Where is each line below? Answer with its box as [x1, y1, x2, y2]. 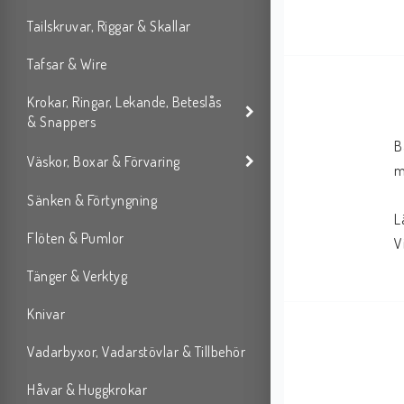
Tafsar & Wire [27, 55, 107, 74]
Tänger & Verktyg [27, 267, 127, 286]
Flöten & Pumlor [27, 229, 124, 248]
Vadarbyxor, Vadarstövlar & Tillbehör [27, 343, 245, 362]
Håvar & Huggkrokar [27, 381, 147, 399]
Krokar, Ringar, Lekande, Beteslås [27, 93, 222, 112]
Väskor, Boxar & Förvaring [27, 151, 180, 170]
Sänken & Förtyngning [27, 191, 157, 210]
